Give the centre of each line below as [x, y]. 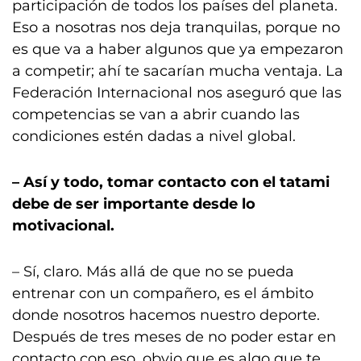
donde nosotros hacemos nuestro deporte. [166, 315]
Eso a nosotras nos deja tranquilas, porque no [176, 27]
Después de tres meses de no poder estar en [174, 337]
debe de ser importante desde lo [134, 204]
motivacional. [63, 226]
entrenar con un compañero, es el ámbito [163, 293]
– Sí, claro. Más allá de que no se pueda [153, 272]
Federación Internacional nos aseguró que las [177, 93]
